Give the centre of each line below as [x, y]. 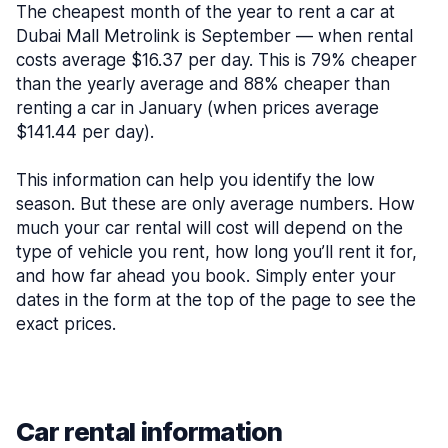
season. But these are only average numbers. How [215, 204]
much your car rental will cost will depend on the [209, 228]
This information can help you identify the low [195, 180]
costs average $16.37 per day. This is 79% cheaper [216, 60]
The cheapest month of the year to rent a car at [205, 12]
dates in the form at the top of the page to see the [216, 300]
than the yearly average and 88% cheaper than [203, 84]
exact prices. [66, 324]
